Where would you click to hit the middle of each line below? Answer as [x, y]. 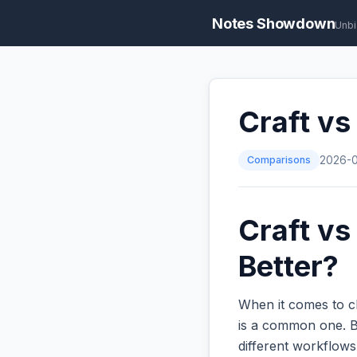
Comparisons [279, 160]
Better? [288, 267]
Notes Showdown [274, 23]
